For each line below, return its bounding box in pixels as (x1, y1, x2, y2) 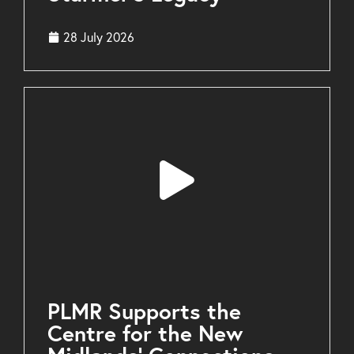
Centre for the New (47, 318, 243, 348)
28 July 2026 (63, 29, 134, 46)
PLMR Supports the (47, 296, 241, 326)
